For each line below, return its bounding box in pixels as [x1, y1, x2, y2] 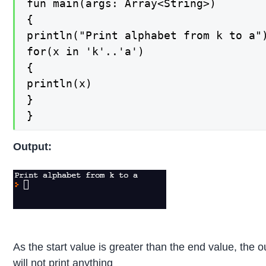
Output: [13, 141, 52, 153]
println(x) [27, 77, 93, 90]
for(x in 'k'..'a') [27, 45, 145, 58]
